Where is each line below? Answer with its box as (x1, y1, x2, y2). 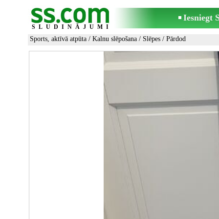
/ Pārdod (160, 35, 186, 43)
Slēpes (143, 35, 160, 43)
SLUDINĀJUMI (32, 23, 112, 30)
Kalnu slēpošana (92, 35, 137, 43)
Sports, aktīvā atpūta (30, 35, 87, 43)
